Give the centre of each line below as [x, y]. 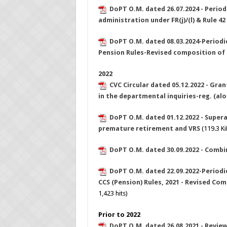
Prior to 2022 [119, 215]
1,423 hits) [113, 194]
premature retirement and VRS [149, 129]
